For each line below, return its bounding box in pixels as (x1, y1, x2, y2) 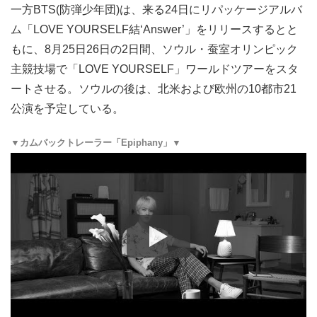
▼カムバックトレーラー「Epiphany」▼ (11, 137, 181, 148)
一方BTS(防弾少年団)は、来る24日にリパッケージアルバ (11, 3, 302, 16)
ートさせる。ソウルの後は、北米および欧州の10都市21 (11, 82, 296, 95)
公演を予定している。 (11, 102, 124, 115)
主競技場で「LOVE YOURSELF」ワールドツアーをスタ (11, 62, 299, 75)
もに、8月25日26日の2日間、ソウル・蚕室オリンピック (11, 42, 298, 55)
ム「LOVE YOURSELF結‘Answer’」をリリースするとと (11, 23, 298, 35)
